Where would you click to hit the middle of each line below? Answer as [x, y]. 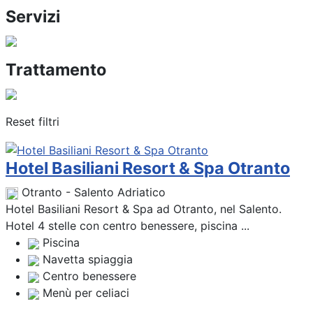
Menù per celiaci [86, 293]
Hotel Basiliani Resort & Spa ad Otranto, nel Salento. [144, 209]
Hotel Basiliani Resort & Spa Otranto [148, 168]
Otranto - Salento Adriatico [94, 192]
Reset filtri [32, 121]
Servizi [33, 16]
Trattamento [56, 69]
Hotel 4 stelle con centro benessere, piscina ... [128, 226]
